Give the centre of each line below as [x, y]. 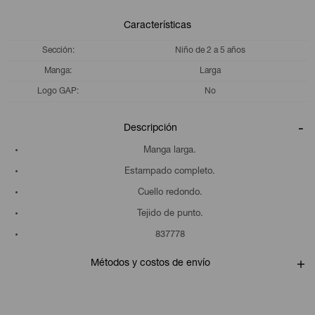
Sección [57, 50]
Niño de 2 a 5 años [210, 50]
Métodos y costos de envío [150, 263]
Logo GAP [57, 91]
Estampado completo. [170, 172]
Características [157, 26]
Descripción [150, 128]
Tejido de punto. [170, 214]
